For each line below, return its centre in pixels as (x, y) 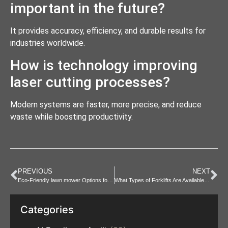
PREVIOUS (35, 172)
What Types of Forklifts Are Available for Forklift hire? (207, 180)
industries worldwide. (48, 43)
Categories (47, 210)
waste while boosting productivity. (72, 117)
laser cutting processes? (90, 82)
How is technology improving (104, 65)
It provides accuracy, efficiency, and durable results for (108, 31)
